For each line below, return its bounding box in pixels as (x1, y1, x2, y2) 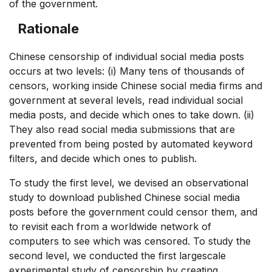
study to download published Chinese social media (9, 191, 240, 203)
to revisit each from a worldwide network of (9, 220, 211, 233)
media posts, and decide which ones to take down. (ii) (9, 108, 254, 121)
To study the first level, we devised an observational (9, 176, 248, 189)
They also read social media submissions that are (9, 123, 235, 135)
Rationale (18, 20, 79, 36)
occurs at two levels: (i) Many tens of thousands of (9, 64, 245, 77)
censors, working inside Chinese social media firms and (9, 79, 262, 92)
